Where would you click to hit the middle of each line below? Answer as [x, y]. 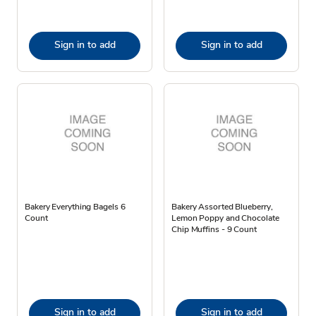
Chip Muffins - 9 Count [214, 229]
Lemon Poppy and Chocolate [225, 218]
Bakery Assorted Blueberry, [222, 206]
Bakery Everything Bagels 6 [75, 206]
